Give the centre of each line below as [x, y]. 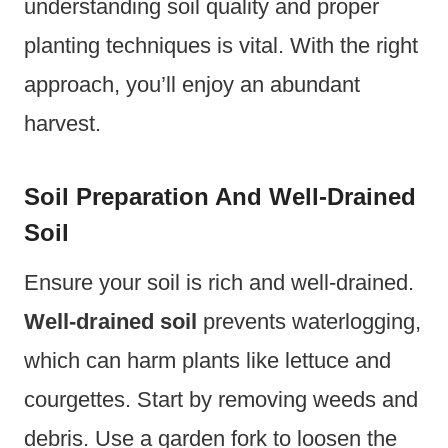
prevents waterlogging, [309, 321]
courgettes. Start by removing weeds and [221, 399]
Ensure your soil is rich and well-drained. [219, 282]
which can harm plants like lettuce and [207, 360]
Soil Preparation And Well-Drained [220, 196]
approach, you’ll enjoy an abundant [192, 84]
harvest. [62, 123]
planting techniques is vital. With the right [221, 45]
